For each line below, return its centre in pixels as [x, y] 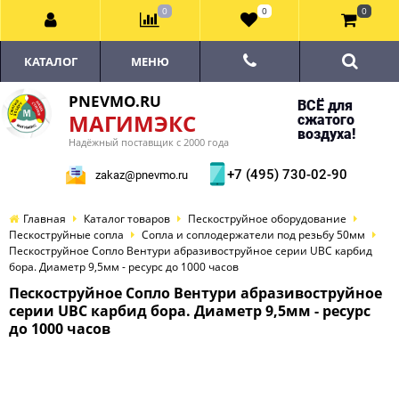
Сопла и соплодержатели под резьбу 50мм [253, 235]
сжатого [326, 120]
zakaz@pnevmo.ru [142, 175]
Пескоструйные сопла [66, 235]
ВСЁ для [325, 106]
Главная [45, 219]
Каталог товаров [127, 219]
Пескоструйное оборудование [267, 219]
